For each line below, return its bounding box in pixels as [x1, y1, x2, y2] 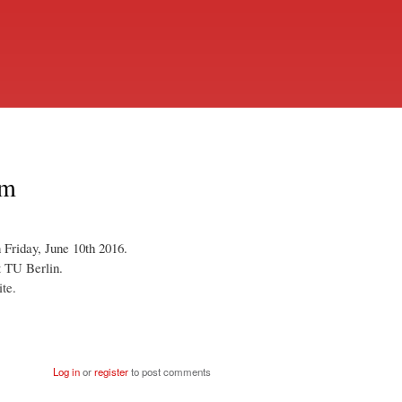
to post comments [128, 363, 212, 379]
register [94, 363, 129, 379]
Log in [53, 363, 81, 379]
